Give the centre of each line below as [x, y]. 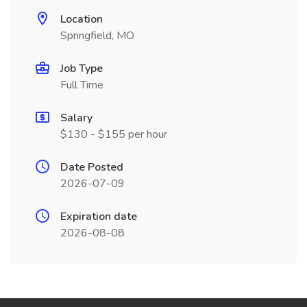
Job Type [82, 69]
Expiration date [99, 217]
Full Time [82, 85]
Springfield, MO [97, 36]
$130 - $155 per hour [114, 134]
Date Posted [92, 167]
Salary [76, 118]
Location [82, 19]
